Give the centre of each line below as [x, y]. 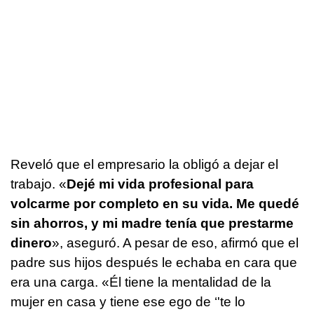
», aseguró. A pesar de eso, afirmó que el [175, 243]
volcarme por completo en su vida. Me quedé [155, 203]
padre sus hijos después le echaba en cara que [154, 262]
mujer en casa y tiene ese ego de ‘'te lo [128, 301]
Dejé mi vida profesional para [160, 184]
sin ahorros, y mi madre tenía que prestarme [152, 223]
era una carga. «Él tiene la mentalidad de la [141, 282]
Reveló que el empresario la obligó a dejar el [144, 164]
